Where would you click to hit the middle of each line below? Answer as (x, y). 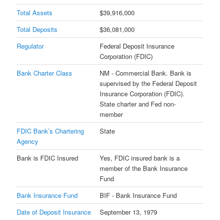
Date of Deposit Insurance (54, 212)
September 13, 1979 (129, 212)
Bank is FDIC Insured (48, 158)
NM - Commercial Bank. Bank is (146, 73)
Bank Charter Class (45, 73)
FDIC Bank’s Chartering (51, 131)
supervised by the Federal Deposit (149, 83)
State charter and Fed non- (138, 104)
